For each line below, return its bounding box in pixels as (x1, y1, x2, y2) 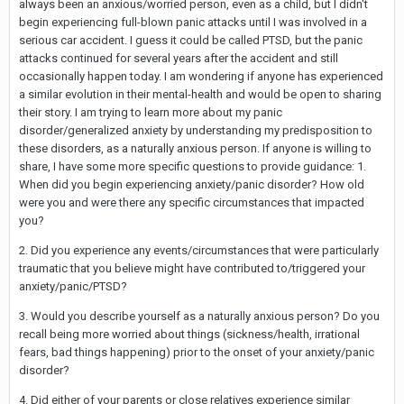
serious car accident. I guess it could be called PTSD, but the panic (19, 33, 363, 48)
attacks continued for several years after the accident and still (19, 51, 338, 66)
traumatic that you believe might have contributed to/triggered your (19, 262, 365, 276)
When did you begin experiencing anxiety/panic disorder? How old (19, 178, 364, 192)
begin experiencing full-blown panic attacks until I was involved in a (19, 15, 367, 30)
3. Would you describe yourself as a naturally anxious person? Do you (19, 309, 380, 324)
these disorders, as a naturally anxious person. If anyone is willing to (19, 142, 372, 156)
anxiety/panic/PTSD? (19, 280, 127, 294)
